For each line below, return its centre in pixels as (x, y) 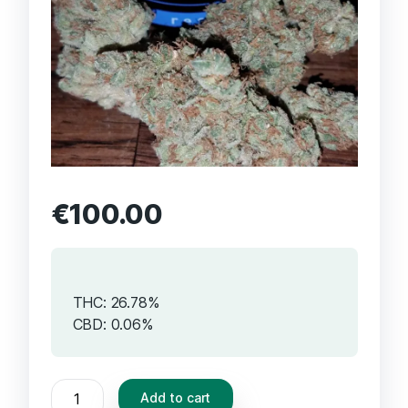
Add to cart (176, 397)
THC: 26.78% (116, 302)
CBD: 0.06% (112, 324)
